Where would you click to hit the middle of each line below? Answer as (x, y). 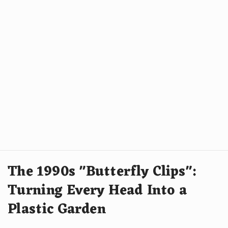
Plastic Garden (57, 210)
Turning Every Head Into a (97, 191)
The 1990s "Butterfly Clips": (102, 172)
